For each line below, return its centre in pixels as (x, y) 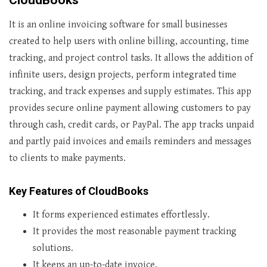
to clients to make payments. (67, 158)
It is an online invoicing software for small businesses (118, 25)
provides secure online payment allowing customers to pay (130, 108)
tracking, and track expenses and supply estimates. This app (130, 91)
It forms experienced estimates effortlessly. (121, 215)
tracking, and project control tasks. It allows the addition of (131, 58)
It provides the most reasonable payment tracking (135, 232)
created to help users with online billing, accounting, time (129, 41)
